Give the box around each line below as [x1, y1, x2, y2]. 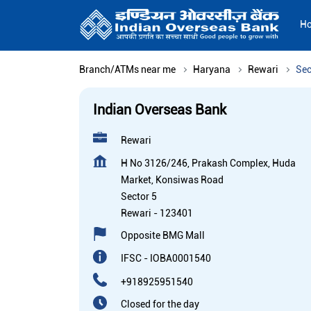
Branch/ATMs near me [79, 64, 176, 76]
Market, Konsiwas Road [121, 174, 224, 186]
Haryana [193, 64, 230, 76]
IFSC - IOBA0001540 [121, 253, 211, 264]
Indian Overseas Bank [93, 101, 226, 119]
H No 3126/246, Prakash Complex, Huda [121, 158, 296, 169]
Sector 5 [121, 191, 157, 203]
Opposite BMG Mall [121, 230, 205, 242]
